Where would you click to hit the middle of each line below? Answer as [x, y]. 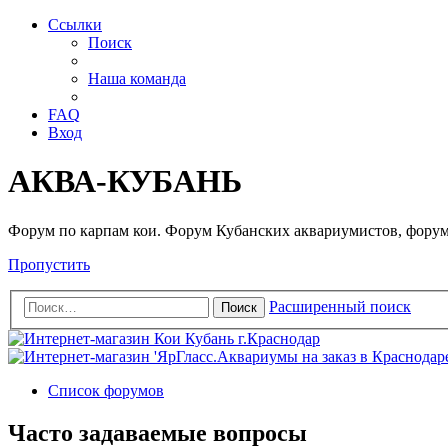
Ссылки [75, 24]
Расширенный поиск [340, 307]
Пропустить [49, 264]
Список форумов [106, 391]
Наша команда [137, 78]
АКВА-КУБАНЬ [125, 181]
